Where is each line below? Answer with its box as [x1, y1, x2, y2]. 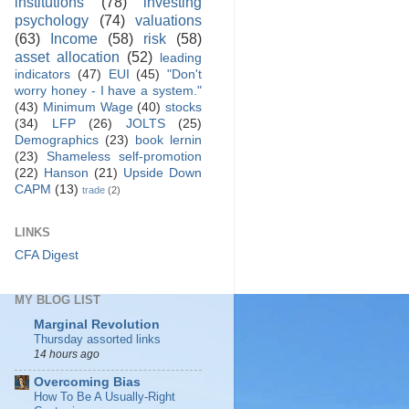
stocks [165, 100, 202, 115]
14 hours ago [34, 348, 100, 362]
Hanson [44, 166, 89, 181]
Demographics [15, 133, 99, 148]
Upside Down [123, 166, 202, 181]
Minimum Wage [42, 100, 133, 115]
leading [160, 51, 202, 66]
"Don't [167, 68, 202, 82]
